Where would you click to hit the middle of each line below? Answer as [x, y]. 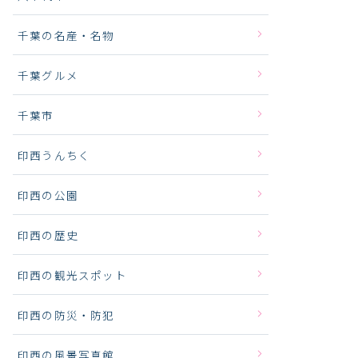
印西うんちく [54, 155]
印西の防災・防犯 [66, 314]
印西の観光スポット [72, 274]
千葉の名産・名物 [66, 35]
